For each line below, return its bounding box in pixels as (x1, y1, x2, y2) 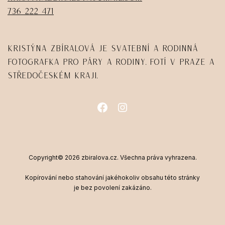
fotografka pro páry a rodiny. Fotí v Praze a (8, 57, 214, 66)
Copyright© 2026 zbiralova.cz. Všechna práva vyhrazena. (28, 153, 197, 161)
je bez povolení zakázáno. (73, 183, 152, 191)
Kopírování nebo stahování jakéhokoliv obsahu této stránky (25, 173, 200, 181)
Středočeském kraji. (8, 70, 97, 80)
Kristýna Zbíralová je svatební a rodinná (8, 43, 198, 53)
